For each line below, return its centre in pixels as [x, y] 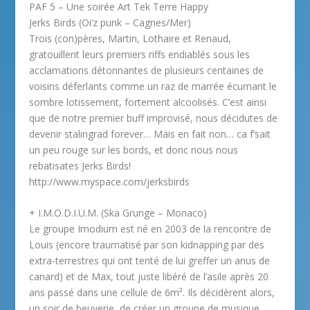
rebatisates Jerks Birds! [80, 165]
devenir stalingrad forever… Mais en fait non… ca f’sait [150, 134]
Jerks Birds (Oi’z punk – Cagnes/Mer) [110, 22]
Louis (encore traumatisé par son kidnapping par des [147, 245]
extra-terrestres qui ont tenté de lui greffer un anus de [150, 261]
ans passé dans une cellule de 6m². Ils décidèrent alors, [152, 293]
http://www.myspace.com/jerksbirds [110, 181]
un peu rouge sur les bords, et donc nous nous [134, 149]
